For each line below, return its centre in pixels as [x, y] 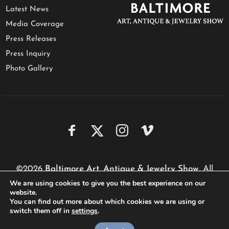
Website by [77, 200]
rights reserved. [114, 183]
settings [85, 211]
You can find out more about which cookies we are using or [107, 202]
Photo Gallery [29, 69]
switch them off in [41, 211]
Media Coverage [35, 24]
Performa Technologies [133, 200]
